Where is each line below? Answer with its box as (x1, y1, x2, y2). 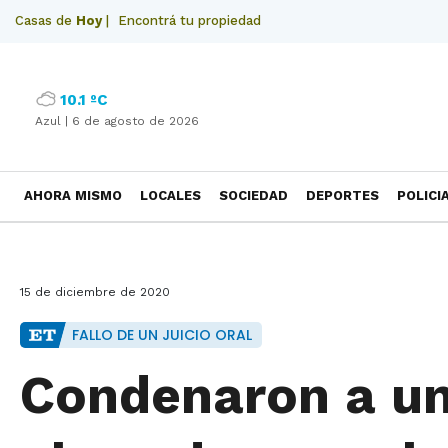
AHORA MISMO (24, 188, 122, 203)
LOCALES (140, 188, 201, 203)
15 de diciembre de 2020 (20, 285, 170, 299)
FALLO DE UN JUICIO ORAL (72, 325, 252, 345)
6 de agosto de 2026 (72, 114, 199, 128)
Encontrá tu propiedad (118, 13, 261, 28)
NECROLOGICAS (24, 236, 129, 251)
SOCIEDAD (219, 188, 288, 203)
